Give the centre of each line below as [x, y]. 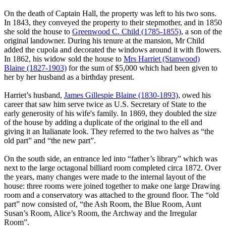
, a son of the [202, 31]
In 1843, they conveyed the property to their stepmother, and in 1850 [113, 22]
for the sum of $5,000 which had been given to [142, 68]
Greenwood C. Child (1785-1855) [127, 31]
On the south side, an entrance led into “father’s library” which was [111, 158]
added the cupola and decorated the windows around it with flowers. [113, 49]
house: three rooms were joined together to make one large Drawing [112, 186]
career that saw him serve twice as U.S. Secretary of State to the [105, 104]
